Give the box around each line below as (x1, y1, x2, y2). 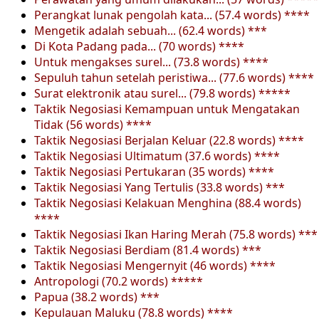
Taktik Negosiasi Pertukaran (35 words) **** (34, 163, 274, 179)
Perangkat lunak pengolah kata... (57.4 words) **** (34, 6, 310, 23)
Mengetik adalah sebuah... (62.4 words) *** (34, 22, 267, 38)
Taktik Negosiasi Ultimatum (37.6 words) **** (34, 147, 280, 164)
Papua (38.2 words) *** (34, 288, 159, 305)
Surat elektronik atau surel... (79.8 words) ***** (34, 85, 291, 101)
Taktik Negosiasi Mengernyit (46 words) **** (34, 257, 276, 273)
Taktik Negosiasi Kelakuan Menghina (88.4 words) (34, 194, 301, 211)
